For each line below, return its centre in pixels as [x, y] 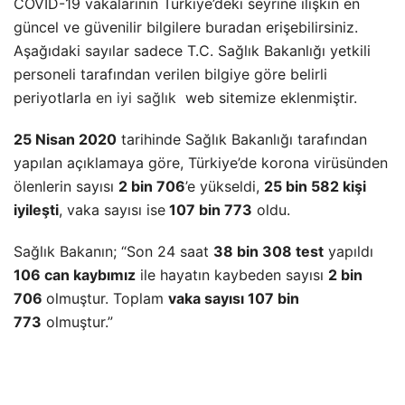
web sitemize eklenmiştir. [267, 97]
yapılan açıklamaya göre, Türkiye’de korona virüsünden [201, 162]
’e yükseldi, [225, 186]
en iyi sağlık [136, 97]
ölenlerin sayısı [66, 186]
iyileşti [36, 209]
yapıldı [348, 251]
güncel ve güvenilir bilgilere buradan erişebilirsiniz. [186, 27]
